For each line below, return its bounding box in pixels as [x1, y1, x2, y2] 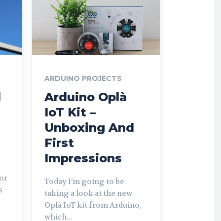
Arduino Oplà [44, 89, 127, 104]
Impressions [44, 150, 122, 165]
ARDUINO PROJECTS [44, 74, 122, 83]
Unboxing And [44, 120, 134, 135]
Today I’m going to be [44, 176, 124, 186]
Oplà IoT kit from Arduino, [44, 200, 142, 210]
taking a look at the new [44, 188, 132, 198]
